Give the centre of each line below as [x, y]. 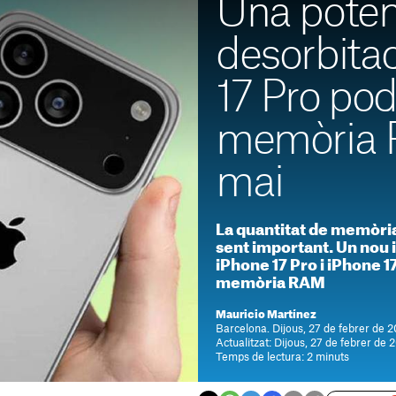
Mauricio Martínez [266, 315]
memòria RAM [270, 283]
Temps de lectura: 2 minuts [282, 357]
